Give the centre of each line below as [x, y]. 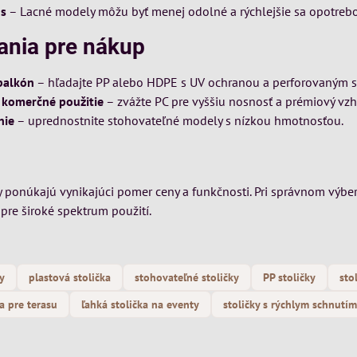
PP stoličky [290, 277]
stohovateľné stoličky [187, 277]
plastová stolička [70, 277]
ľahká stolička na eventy [141, 304]
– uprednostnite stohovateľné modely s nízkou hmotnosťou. [179, 120]
